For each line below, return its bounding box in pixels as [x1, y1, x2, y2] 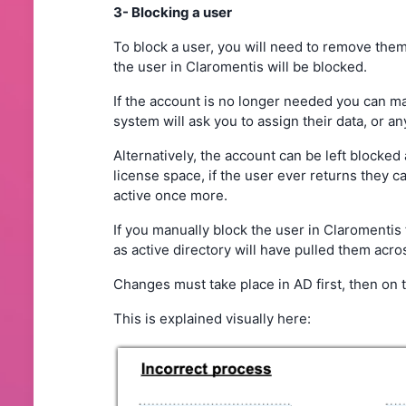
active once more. [113, 187, 227, 205]
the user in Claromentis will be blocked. [113, 58, 367, 76]
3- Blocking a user [113, 4, 232, 22]
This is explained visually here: [113, 310, 314, 328]
